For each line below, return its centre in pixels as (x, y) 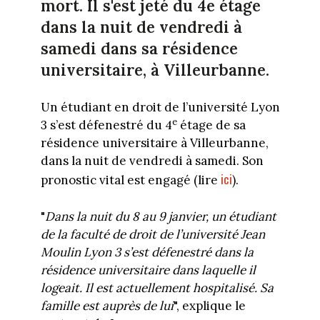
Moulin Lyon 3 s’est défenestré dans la (147, 252)
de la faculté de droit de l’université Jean (152, 234)
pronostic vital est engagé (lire (130, 180)
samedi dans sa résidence (139, 49)
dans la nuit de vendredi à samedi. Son (152, 161)
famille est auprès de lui (107, 305)
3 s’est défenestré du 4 (106, 125)
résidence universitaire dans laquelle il (148, 270)
